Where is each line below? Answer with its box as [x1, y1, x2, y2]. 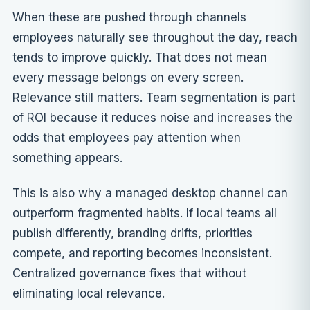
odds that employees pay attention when [12, 131, 241, 145]
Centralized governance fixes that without [12, 266, 246, 281]
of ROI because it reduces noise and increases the [12, 111, 293, 125]
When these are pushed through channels [12, 10, 246, 25]
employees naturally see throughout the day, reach [12, 30, 298, 45]
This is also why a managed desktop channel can [12, 186, 288, 201]
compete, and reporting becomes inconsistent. [12, 246, 272, 261]
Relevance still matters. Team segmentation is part [12, 91, 295, 105]
